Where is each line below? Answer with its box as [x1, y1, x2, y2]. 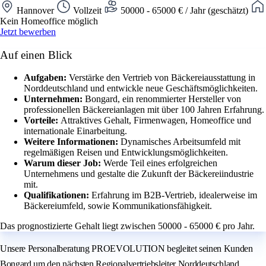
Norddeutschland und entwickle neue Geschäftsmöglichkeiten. [24, 83, 258, 94]
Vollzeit [71, 5, 104, 15]
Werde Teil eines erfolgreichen [103, 158, 217, 169]
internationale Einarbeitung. [24, 126, 127, 137]
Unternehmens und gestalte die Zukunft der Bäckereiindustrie [24, 169, 254, 179]
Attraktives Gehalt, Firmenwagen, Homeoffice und [61, 115, 251, 126]
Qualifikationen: [24, 190, 91, 201]
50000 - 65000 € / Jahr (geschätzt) [118, 5, 251, 15]
